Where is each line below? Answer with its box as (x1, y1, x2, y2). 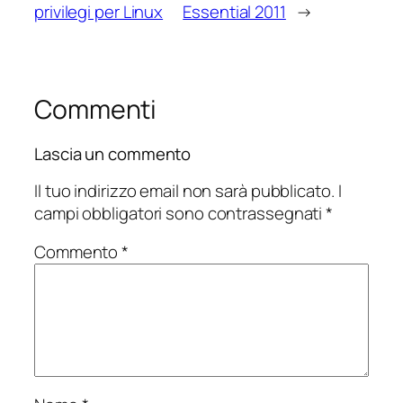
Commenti (34, 91, 157, 127)
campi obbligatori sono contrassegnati (34, 201, 327, 225)
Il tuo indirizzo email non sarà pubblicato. (34, 178, 335, 202)
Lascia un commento (34, 142, 192, 166)
